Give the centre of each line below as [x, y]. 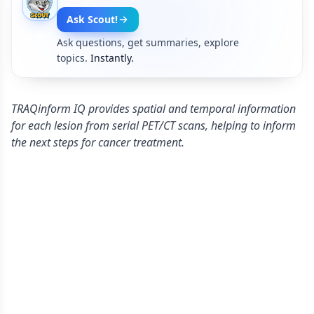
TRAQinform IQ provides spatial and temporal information [153, 109]
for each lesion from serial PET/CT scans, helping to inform [153, 125]
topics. [72, 58]
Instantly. [112, 58]
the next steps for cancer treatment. [98, 142]
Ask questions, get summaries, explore [148, 42]
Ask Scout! [92, 19]
